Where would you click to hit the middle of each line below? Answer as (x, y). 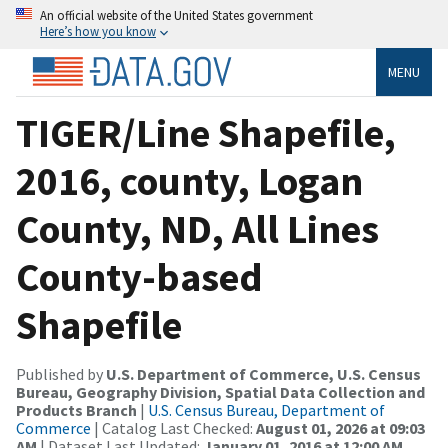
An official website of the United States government (176, 15)
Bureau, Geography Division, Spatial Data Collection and (220, 391)
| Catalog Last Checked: (173, 427)
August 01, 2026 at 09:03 (340, 427)
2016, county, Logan (189, 180)
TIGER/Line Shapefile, (206, 132)
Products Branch (76, 409)
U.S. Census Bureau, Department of (266, 409)
